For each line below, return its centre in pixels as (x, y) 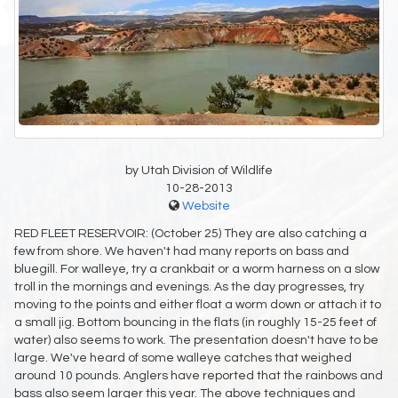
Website (206, 207)
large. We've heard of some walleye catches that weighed (183, 358)
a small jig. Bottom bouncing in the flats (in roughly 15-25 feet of (195, 323)
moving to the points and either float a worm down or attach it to (198, 305)
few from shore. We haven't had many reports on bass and (182, 252)
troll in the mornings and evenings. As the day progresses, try (189, 287)
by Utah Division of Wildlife (199, 171)
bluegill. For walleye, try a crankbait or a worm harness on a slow (197, 270)
